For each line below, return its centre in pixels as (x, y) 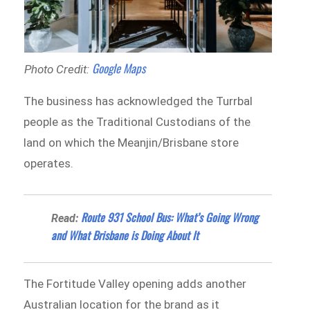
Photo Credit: (58, 70)
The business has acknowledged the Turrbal (138, 101)
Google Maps (118, 69)
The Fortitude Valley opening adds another (135, 283)
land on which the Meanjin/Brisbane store (131, 143)
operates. (49, 164)
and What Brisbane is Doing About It (125, 235)
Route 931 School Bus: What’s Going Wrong (170, 217)
